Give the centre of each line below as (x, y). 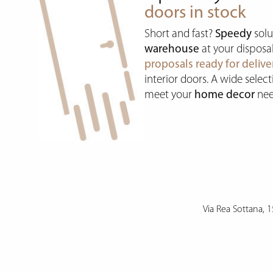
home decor (225, 95)
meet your (170, 95)
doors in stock (196, 13)
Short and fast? (180, 34)
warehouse (172, 49)
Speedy (234, 34)
